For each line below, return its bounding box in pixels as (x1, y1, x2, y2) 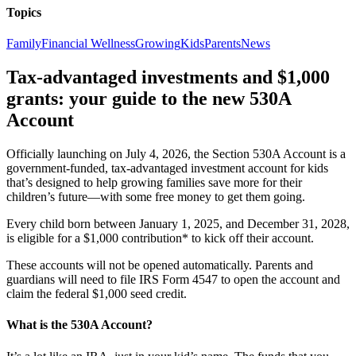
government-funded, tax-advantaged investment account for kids (6, 161, 328, 176)
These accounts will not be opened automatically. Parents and (6, 258, 313, 273)
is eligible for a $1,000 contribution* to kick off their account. (6, 231, 314, 246)
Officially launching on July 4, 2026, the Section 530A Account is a (6, 147, 346, 161)
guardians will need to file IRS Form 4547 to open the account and (6, 273, 340, 287)
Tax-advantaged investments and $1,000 (6, 67, 330, 88)
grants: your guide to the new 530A (6, 88, 291, 110)
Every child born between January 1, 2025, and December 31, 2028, (6, 217, 350, 231)
